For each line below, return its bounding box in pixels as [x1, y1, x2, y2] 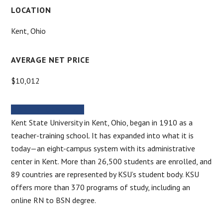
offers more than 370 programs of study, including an [11, 182, 191, 192]
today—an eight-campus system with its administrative [11, 143, 196, 153]
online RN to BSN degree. [11, 195, 97, 205]
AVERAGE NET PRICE [11, 54, 90, 65]
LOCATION [11, 4, 52, 15]
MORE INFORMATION [11, 104, 85, 114]
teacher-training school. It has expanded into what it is [11, 130, 194, 140]
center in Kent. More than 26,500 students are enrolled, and [11, 156, 212, 166]
